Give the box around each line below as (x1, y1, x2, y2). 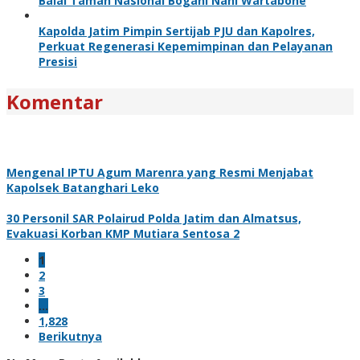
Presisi (39, 53, 77, 69)
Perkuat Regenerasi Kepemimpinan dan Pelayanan (39, 38, 333, 54)
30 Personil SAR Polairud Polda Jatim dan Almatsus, (6, 210, 301, 226)
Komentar (6, 88, 103, 115)
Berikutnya (39, 328, 102, 344)
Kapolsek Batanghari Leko (6, 179, 159, 195)
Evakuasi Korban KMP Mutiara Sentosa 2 (6, 225, 239, 241)
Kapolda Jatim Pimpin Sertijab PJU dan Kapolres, (39, 22, 315, 39)
